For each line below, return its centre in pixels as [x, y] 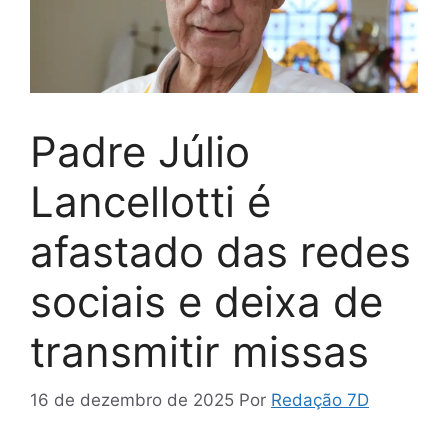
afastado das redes [220, 251]
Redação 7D [320, 400]
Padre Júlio [140, 151]
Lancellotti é [150, 201]
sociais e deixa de [206, 301]
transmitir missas [199, 351]
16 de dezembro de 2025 [132, 400]
